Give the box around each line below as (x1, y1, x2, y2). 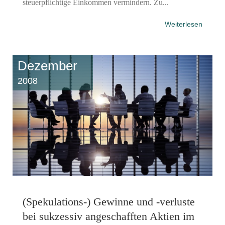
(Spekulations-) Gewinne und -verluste (23, 195, 195, 208)
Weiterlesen (165, 20, 202, 28)
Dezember (18, 58, 77, 73)
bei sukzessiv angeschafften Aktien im (23, 209, 194, 222)
